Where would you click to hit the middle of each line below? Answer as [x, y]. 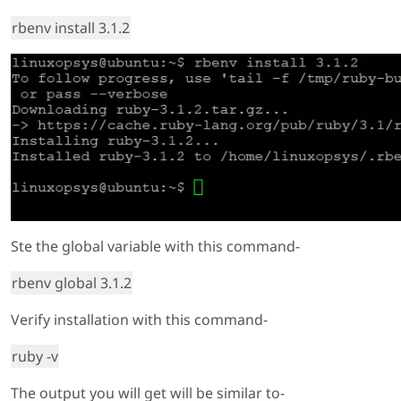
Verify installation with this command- [139, 319]
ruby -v [35, 356]
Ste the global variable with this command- [155, 246]
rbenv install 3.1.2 [71, 27]
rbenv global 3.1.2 [72, 282]
